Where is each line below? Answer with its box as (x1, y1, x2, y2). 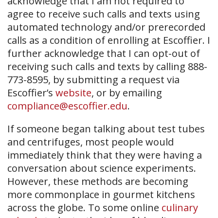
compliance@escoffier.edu (7, 99, 127, 112)
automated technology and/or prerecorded (7, 20, 205, 34)
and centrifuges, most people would (7, 135, 174, 148)
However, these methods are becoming (7, 175, 188, 188)
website (55, 86, 91, 99)
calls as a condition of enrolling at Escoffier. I (7, 34, 210, 47)
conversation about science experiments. (7, 162, 196, 175)
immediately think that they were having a (7, 148, 202, 162)
